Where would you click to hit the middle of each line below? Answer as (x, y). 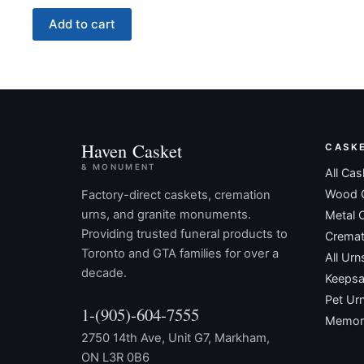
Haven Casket (132, 150)
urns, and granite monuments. (166, 214)
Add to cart (82, 24)
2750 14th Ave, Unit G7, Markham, (175, 338)
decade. (104, 273)
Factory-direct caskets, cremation (176, 195)
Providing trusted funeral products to (184, 234)
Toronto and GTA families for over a (180, 253)
